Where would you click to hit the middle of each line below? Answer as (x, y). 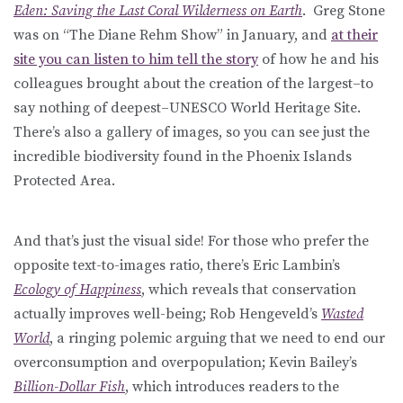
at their (354, 36)
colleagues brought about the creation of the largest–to (193, 84)
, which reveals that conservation (249, 290)
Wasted (342, 314)
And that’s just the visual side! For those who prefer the (191, 242)
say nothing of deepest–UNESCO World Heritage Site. (187, 108)
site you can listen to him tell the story (136, 60)
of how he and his (318, 60)
